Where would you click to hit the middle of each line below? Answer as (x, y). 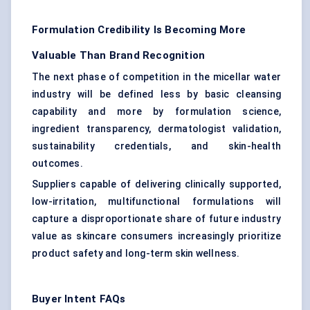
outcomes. (57, 164)
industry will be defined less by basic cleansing (156, 94)
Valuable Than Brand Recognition (119, 56)
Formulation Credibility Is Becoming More (139, 30)
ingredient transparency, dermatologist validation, (156, 129)
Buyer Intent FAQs (79, 299)
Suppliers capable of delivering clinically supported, (156, 184)
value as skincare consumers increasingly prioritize (156, 236)
